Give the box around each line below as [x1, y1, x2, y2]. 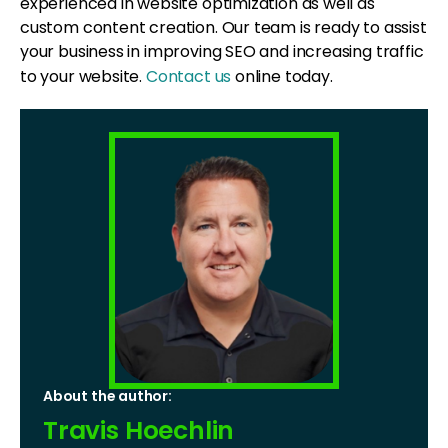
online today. [231, 64, 333, 88]
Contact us [145, 64, 232, 88]
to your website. [20, 64, 146, 88]
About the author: [43, 385, 172, 406]
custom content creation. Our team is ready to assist [20, 15, 427, 39]
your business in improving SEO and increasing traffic [20, 39, 424, 63]
